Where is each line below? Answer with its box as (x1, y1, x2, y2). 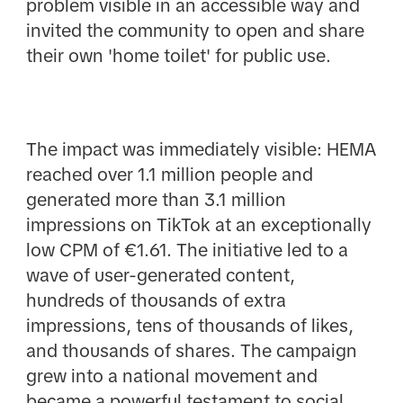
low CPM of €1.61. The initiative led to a (25, 240, 348, 261)
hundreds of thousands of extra (25, 291, 286, 311)
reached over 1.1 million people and (25, 165, 313, 185)
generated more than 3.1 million (25, 190, 286, 210)
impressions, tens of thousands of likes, (25, 316, 354, 336)
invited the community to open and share (25, 20, 364, 40)
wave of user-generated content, (25, 265, 295, 286)
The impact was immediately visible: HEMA (25, 139, 376, 160)
